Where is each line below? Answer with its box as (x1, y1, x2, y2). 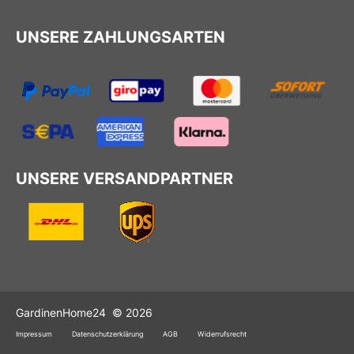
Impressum (16, 330, 52, 339)
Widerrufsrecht (198, 330, 247, 339)
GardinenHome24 (16, 305, 112, 319)
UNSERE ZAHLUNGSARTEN (16, 27, 225, 47)
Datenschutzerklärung (72, 330, 143, 339)
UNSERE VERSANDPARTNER (16, 169, 233, 189)
